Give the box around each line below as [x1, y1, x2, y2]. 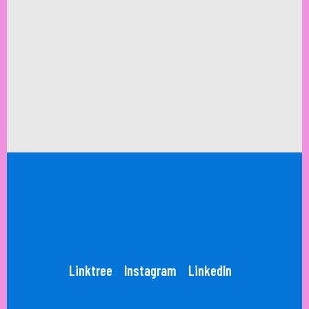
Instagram [123, 262, 177, 279]
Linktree [68, 262, 112, 279]
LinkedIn [188, 262, 232, 279]
